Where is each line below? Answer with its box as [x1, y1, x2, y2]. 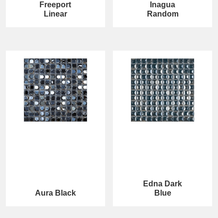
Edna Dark [143, 179, 182, 188]
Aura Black [35, 188, 76, 197]
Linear [43, 9, 67, 18]
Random [146, 9, 179, 18]
